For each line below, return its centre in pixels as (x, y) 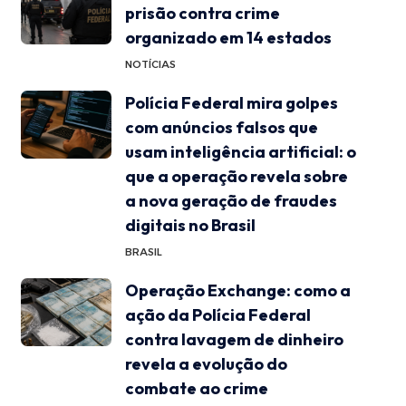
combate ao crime (196, 388)
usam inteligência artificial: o (240, 151)
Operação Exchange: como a (237, 290)
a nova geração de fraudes (231, 200)
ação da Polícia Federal (217, 314)
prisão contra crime (202, 13)
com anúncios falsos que (221, 127)
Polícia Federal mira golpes (231, 102)
